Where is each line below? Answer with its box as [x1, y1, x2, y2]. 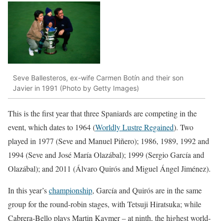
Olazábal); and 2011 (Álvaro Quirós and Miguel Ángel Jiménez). [8, 163, 211, 174]
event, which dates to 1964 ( [8, 122, 95, 133]
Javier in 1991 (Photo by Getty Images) [13, 83, 139, 92]
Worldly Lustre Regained [95, 122, 174, 133]
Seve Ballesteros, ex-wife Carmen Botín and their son [13, 73, 184, 82]
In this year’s [8, 185, 49, 196]
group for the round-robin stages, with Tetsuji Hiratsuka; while [8, 199, 201, 210]
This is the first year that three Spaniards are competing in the [8, 108, 197, 119]
